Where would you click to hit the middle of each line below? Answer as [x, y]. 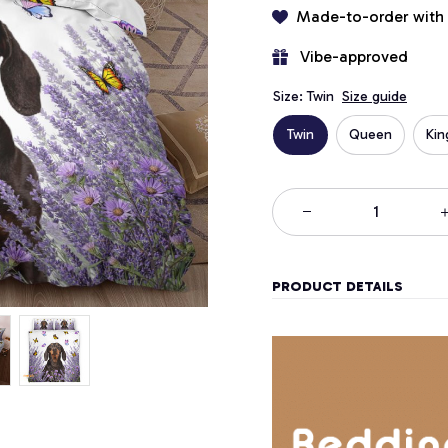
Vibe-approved [354, 56]
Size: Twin [303, 96]
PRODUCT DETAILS [337, 287]
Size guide [374, 96]
